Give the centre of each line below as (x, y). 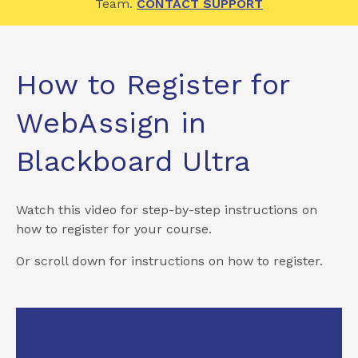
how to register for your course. (114, 229)
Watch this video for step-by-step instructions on (167, 209)
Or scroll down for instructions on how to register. (169, 261)
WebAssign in (111, 123)
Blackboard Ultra (133, 161)
